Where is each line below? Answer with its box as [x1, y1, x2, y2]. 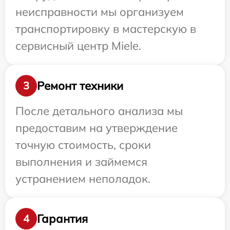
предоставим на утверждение [15, 121, 178, 135]
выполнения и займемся [15, 155, 147, 169]
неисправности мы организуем [15, 5, 184, 19]
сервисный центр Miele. [15, 39, 141, 53]
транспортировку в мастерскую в [15, 22, 196, 36]
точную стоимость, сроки [15, 138, 151, 152]
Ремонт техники [37, 78, 123, 93]
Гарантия [37, 211, 88, 226]
